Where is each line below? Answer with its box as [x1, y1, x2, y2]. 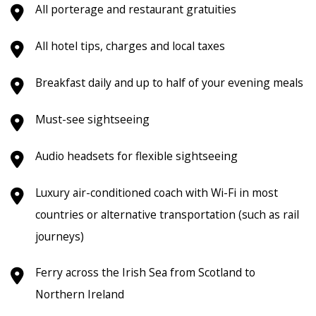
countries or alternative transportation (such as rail [35, 206, 299, 222]
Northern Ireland [35, 286, 124, 302]
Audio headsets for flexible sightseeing [35, 147, 238, 164]
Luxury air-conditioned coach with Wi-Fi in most [35, 184, 278, 200]
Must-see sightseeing [35, 111, 150, 127]
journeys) [35, 228, 84, 244]
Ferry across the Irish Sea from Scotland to [35, 264, 255, 280]
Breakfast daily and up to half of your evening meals [35, 74, 303, 90]
